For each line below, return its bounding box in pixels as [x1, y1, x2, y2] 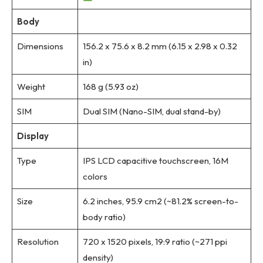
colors [82, 171, 107, 183]
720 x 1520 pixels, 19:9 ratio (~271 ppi [82, 236, 227, 248]
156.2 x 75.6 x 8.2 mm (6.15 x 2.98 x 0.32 [82, 41, 237, 52]
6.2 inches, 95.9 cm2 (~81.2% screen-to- [82, 195, 238, 207]
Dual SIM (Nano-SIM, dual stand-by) [82, 106, 221, 117]
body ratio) [82, 211, 126, 223]
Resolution [16, 236, 59, 248]
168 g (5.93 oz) [82, 81, 139, 93]
